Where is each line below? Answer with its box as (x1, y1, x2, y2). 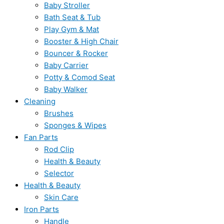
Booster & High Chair (44, 36, 118, 46)
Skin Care (44, 192, 78, 202)
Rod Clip (44, 144, 74, 154)
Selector (44, 168, 74, 178)
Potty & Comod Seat (44, 72, 115, 82)
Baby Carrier (44, 60, 88, 70)
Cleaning (24, 96, 55, 106)
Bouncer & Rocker (44, 48, 108, 58)
